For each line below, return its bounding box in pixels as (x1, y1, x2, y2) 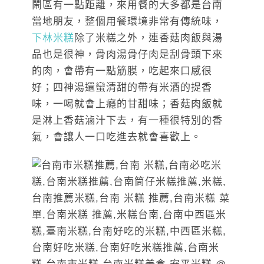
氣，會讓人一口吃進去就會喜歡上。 (32, 131, 202, 143)
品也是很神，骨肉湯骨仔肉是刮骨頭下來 (32, 48, 223, 60)
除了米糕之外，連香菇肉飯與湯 (74, 32, 223, 44)
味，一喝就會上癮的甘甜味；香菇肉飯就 (32, 98, 223, 110)
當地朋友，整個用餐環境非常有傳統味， (32, 15, 223, 27)
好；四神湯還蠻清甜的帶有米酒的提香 (32, 81, 212, 93)
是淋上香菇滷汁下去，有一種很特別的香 (32, 114, 223, 126)
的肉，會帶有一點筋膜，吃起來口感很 (32, 65, 212, 77)
